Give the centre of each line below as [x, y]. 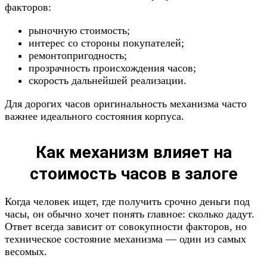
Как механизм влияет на [133, 152]
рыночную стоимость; [79, 30]
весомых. [26, 252]
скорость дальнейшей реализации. [108, 80]
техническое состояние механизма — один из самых [125, 239]
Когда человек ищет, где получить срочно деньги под [127, 201]
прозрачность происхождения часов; [112, 68]
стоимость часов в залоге [133, 174]
